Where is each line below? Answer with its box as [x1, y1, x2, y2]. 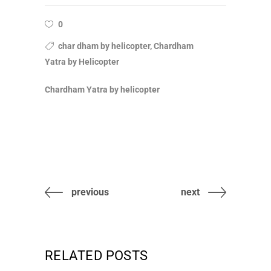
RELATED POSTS [45, 248, 148, 263]
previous [71, 186, 109, 198]
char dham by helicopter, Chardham [56, 41, 194, 51]
